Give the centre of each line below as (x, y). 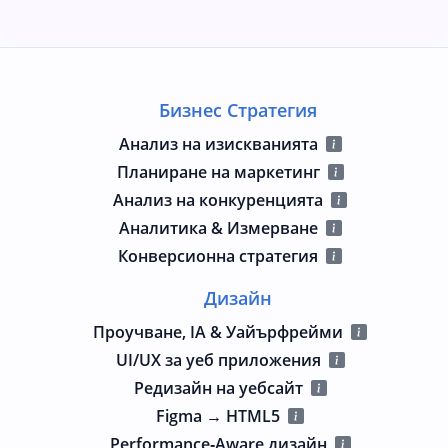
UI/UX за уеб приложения (218, 359)
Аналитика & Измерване (218, 227)
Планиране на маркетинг (218, 171)
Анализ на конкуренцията (218, 199)
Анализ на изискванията (218, 143)
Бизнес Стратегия (238, 109)
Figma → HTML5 (218, 415)
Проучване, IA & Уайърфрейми (218, 331)
